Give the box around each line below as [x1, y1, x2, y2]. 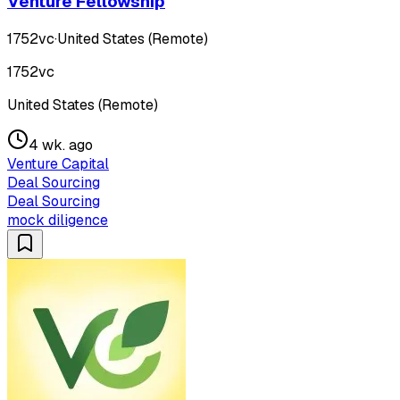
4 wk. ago [29, 135, 93, 154]
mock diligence [7, 210, 108, 229]
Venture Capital [7, 154, 109, 173]
